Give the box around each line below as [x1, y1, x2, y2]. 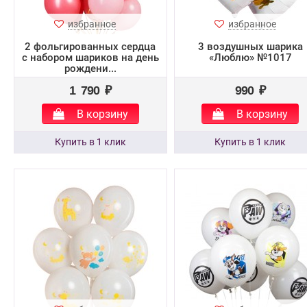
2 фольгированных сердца [25, 40, 156, 53]
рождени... [64, 62, 116, 75]
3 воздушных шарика [197, 40, 303, 53]
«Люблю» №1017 [208, 51, 292, 64]
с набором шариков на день [21, 51, 159, 64]
